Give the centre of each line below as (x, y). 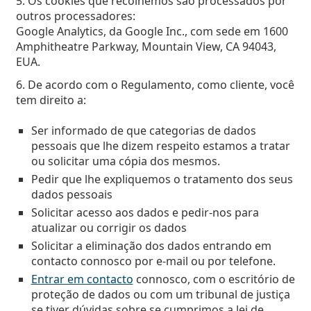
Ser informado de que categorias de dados (143, 131)
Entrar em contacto (82, 279)
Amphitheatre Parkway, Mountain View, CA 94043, (146, 47)
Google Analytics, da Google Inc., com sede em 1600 (152, 31)
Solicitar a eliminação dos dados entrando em (151, 246)
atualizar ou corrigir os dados (109, 228)
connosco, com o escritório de (214, 279)
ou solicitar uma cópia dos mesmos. (125, 161)
